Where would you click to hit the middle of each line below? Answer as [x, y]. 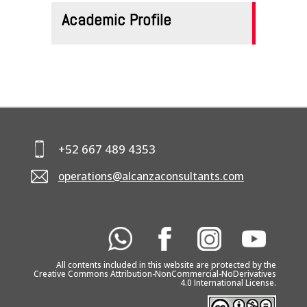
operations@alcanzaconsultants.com [151, 176]
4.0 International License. [229, 283]
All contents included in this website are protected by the [167, 265]
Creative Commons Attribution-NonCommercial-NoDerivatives [155, 274]
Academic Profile [116, 20]
